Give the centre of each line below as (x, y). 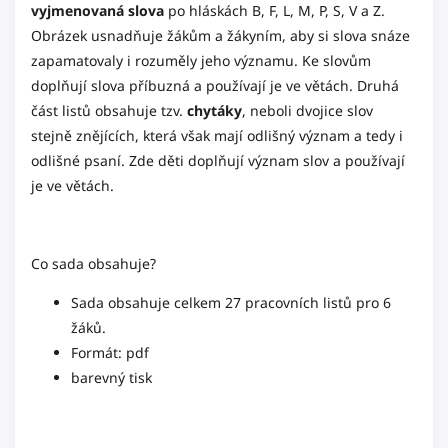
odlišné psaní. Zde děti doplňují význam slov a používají (218, 160)
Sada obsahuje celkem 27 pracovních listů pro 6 (231, 302)
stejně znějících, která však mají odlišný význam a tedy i (217, 135)
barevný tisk (111, 377)
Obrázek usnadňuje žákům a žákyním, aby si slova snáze (220, 35)
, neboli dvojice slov (307, 110)
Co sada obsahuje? (93, 263)
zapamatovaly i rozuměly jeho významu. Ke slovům (201, 60)
